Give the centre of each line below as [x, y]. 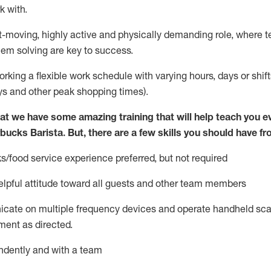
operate [194, 209]
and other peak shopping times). [78, 91]
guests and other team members [176, 183]
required [210, 158]
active [83, 34]
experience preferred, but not [127, 158]
